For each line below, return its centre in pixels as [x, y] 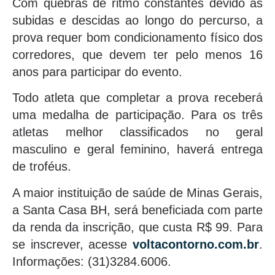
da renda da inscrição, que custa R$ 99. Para [137, 227]
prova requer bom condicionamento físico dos [137, 37]
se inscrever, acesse [72, 244]
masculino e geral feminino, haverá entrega [137, 149]
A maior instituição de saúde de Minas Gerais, [137, 192]
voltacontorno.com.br [196, 244]
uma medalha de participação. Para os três [137, 115]
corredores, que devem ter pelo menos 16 [137, 54]
